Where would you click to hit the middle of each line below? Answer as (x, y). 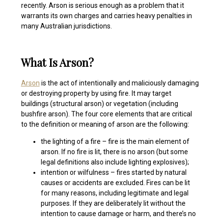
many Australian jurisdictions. (67, 26)
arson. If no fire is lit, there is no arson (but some (114, 151)
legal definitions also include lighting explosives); (115, 162)
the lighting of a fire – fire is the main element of (115, 141)
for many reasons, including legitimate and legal (114, 193)
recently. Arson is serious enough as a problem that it (102, 5)
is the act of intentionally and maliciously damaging (119, 83)
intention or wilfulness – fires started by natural (113, 172)
